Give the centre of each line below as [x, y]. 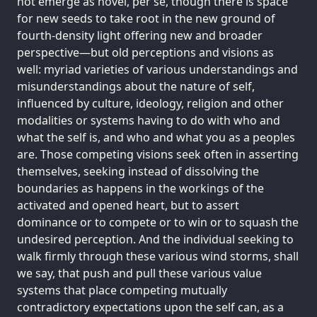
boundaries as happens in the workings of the [140, 188]
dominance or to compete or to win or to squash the [158, 222]
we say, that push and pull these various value [139, 273]
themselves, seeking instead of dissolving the [138, 171]
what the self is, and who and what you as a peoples [156, 137]
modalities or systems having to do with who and [149, 120]
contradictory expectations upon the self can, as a [150, 307]
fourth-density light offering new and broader [140, 35]
